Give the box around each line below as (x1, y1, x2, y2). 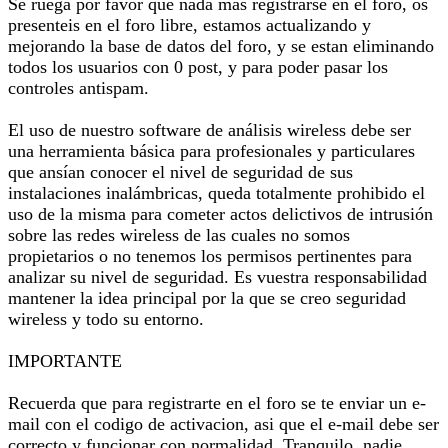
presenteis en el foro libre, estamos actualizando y (8, 15, 371, 35)
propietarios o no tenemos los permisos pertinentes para (8, 246, 412, 266)
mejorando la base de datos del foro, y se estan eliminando (8, 36, 434, 56)
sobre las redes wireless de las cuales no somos (8, 225, 350, 245)
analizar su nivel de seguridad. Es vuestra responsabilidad (8, 267, 427, 287)
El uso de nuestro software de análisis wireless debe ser (8, 120, 411, 140)
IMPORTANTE (8, 351, 122, 371)
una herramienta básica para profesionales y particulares (8, 141, 415, 161)
